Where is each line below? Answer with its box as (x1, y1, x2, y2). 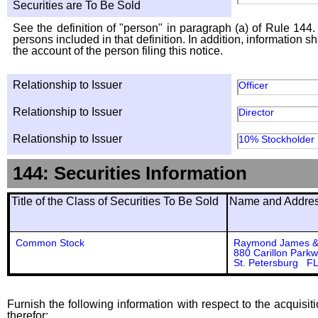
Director (238, 106, 274, 118)
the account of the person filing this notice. (13, 45, 223, 57)
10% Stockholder (238, 133, 314, 145)
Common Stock (16, 237, 84, 248)
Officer (238, 79, 268, 91)
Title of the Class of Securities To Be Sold (11, 195, 219, 207)
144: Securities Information (13, 163, 247, 183)
